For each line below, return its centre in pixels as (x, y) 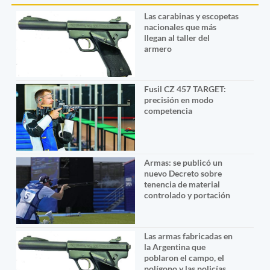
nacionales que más (180, 27)
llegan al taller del (177, 37)
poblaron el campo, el (184, 258)
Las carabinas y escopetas (191, 16)
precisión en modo (178, 100)
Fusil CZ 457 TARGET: (185, 89)
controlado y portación (187, 195)
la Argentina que (174, 247)
